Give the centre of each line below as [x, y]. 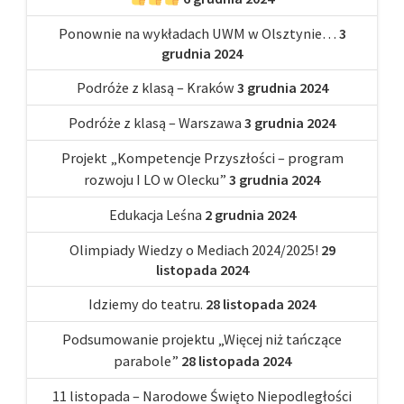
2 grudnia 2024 [250, 214]
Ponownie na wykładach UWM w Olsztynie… [197, 33]
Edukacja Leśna [155, 214]
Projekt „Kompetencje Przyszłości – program [202, 157]
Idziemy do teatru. [146, 303]
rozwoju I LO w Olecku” [155, 179]
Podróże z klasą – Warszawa [155, 122]
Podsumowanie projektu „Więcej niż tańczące [202, 339]
